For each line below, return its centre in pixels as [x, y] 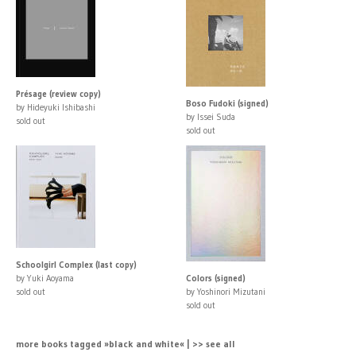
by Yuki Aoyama [45, 278]
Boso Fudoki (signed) [227, 103]
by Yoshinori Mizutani [226, 291]
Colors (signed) [216, 278]
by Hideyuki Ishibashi [56, 107]
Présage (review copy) [58, 93]
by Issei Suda [211, 116]
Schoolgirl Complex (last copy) [76, 264]
